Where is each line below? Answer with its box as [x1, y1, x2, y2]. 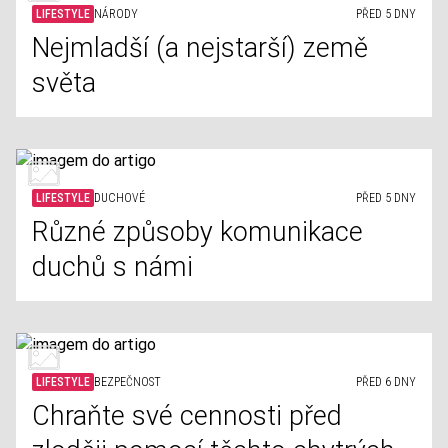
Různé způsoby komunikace [32, 216, 363, 248]
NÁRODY [94, 7, 138, 21]
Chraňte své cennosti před [32, 400, 342, 432]
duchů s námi [32, 251, 193, 283]
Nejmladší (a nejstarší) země [32, 32, 368, 64]
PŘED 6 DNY [356, 375, 416, 389]
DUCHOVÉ [94, 191, 145, 205]
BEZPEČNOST [94, 375, 161, 389]
